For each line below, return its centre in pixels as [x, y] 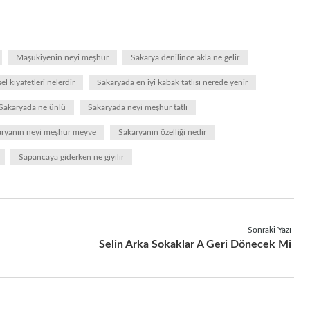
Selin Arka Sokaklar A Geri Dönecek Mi [195, 244]
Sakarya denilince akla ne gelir [185, 57]
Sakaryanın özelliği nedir [162, 132]
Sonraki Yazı [269, 230]
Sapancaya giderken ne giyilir [71, 157]
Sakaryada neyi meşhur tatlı [138, 107]
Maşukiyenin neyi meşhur [62, 57]
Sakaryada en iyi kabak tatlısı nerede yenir [172, 82]
